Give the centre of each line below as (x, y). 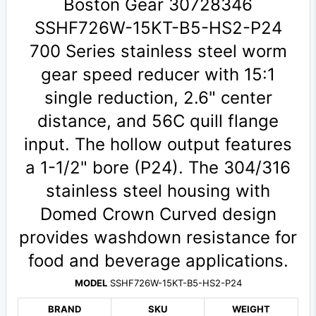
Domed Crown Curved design (158, 214)
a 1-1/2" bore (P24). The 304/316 (158, 168)
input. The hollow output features (158, 145)
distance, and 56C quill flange (158, 121)
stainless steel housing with (158, 191)
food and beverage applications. (158, 261)
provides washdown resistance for (158, 238)
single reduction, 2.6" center (158, 98)
